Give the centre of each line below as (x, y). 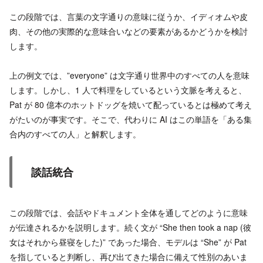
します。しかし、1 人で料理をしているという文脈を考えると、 (128, 90)
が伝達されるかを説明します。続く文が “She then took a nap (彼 (130, 227)
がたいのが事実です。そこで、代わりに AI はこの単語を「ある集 (131, 119)
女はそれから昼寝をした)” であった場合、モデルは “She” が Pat (128, 242)
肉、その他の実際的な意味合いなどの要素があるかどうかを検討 (129, 31)
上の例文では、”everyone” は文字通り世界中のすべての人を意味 (129, 75)
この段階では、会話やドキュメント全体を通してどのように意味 (129, 212)
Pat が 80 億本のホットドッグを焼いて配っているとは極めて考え (131, 105)
